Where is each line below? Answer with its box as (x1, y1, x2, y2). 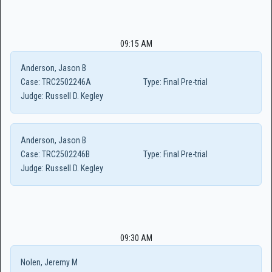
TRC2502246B (40, 149, 90, 159)
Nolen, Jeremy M (21, 257, 78, 267)
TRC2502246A (40, 77, 91, 87)
